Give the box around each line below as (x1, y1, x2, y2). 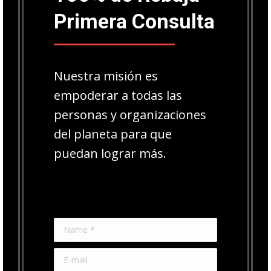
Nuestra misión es (54, 67, 158, 84)
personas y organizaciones (54, 106, 206, 123)
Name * (54, 220, 86, 232)
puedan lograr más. (54, 145, 166, 162)
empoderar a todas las (54, 87, 182, 103)
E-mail (54, 250, 79, 263)
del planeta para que (54, 125, 172, 142)
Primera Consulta (54, 8, 215, 33)
